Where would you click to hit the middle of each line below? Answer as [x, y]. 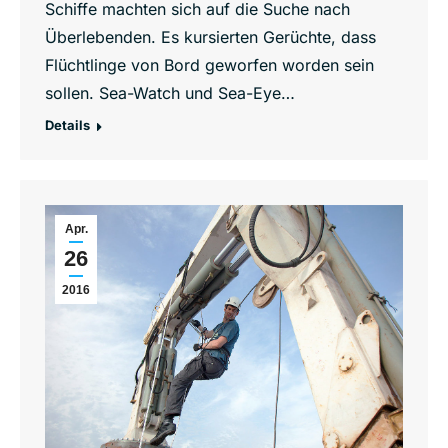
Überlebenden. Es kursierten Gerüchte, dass [210, 36]
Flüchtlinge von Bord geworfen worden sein [209, 64]
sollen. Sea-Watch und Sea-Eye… [170, 92]
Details [67, 124]
